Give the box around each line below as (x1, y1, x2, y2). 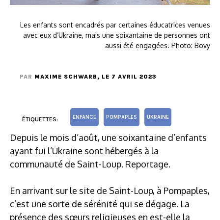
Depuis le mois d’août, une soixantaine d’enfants (10, 132, 207, 143)
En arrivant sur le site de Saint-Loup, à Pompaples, (10, 185, 210, 196)
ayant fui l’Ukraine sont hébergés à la (10, 145, 159, 156)
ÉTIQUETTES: (22, 115, 58, 123)
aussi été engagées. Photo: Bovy (105, 41, 210, 50)
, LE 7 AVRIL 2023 (97, 73, 156, 80)
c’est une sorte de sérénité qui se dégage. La (10, 198, 190, 209)
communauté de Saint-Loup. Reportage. (10, 158, 170, 169)
